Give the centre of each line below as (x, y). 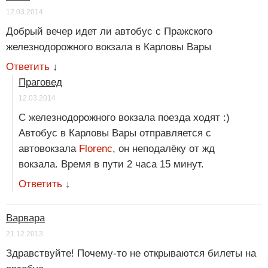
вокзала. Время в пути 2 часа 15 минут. (111, 165)
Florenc (96, 149)
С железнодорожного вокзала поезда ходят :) (124, 118)
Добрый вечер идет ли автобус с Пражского (109, 32)
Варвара (25, 218)
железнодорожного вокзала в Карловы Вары (109, 47)
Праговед (40, 83)
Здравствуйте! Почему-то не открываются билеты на (131, 254)
